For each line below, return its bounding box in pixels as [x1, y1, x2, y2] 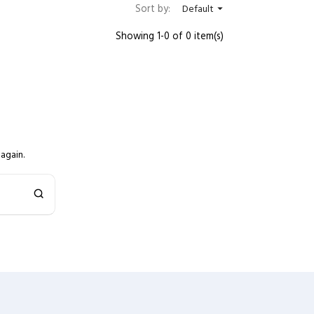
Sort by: [135, 1, 170, 18]
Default [182, 1, 214, 18]
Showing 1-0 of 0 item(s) [116, 28, 224, 45]
